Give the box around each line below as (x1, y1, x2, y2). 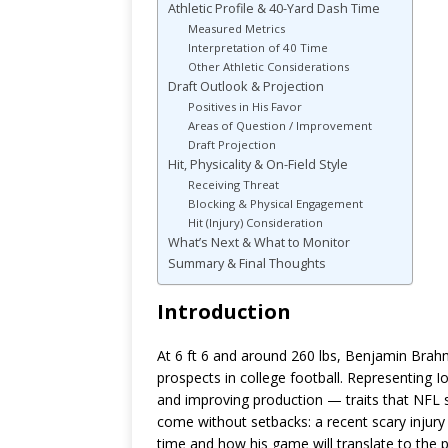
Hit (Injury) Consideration (187, 215, 323, 231)
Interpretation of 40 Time (187, 40, 328, 56)
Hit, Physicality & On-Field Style (168, 156, 348, 174)
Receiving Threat (187, 177, 279, 193)
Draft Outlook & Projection (168, 78, 324, 96)
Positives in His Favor (187, 99, 302, 115)
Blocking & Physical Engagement (187, 196, 363, 212)
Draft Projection (187, 137, 276, 153)
